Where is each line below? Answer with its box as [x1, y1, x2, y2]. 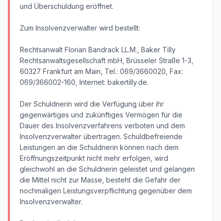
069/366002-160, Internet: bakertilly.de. [20, 78, 148, 86]
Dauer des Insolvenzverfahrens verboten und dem [20, 121, 185, 130]
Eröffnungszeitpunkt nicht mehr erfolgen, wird [20, 154, 168, 162]
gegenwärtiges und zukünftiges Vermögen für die [20, 110, 183, 119]
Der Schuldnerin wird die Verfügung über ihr [20, 100, 164, 108]
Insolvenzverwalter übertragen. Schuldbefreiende [20, 132, 183, 141]
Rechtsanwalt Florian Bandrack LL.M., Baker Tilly [20, 45, 176, 54]
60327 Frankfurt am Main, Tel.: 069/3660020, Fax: [20, 67, 183, 75]
